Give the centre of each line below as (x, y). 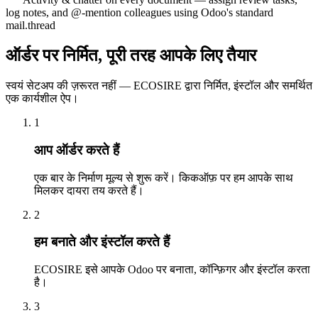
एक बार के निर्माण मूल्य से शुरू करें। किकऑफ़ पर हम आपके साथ (164, 177)
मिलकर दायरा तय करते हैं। (89, 190)
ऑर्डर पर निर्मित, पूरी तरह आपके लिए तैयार (131, 56)
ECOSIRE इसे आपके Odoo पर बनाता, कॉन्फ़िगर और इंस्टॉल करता (172, 270)
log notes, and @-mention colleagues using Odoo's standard (139, 13)
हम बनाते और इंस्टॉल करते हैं (102, 242)
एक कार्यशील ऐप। (42, 99)
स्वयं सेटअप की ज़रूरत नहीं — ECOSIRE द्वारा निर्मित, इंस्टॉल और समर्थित (159, 86)
